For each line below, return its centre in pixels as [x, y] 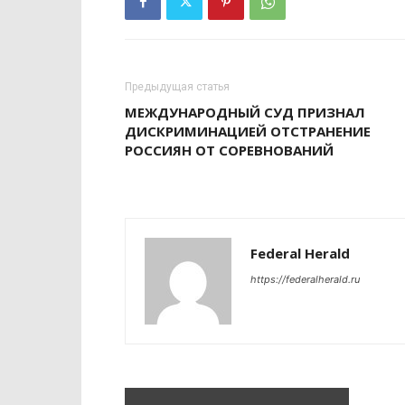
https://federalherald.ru [305, 280]
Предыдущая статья [177, 87]
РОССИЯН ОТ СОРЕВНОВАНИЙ [229, 151]
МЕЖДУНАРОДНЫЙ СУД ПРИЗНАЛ [245, 113]
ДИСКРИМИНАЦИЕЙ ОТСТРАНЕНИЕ [248, 132]
